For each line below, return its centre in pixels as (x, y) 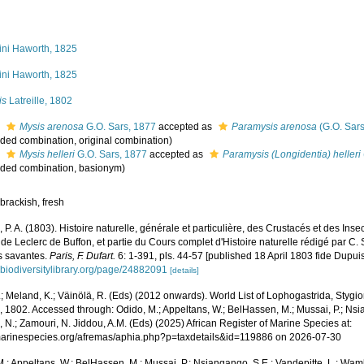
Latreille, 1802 (40, 101)
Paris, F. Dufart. (83, 256)
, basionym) (100, 168)
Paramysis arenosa (275, 127)
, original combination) (123, 141)
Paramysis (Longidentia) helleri (292, 154)
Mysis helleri (48, 154)
